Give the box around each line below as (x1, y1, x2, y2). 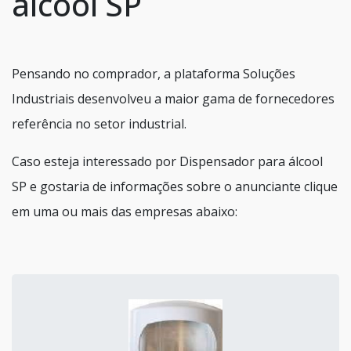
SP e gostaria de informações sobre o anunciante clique (12, 177, 338, 195)
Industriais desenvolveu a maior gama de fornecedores (12, 89, 335, 107)
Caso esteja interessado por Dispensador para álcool (12, 152, 323, 170)
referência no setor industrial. (12, 114, 186, 132)
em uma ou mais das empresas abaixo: (12, 202, 237, 220)
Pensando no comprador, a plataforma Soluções (12, 64, 295, 82)
